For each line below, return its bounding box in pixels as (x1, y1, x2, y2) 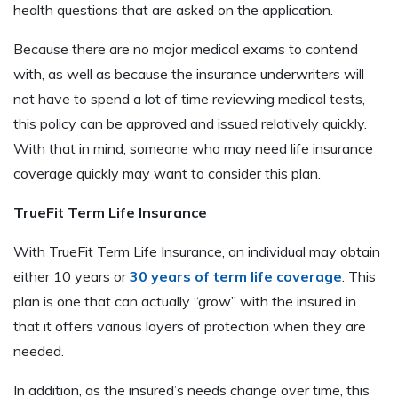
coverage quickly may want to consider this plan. (13, 164, 321, 183)
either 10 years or (13, 267, 130, 286)
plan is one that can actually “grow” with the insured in (13, 292, 356, 311)
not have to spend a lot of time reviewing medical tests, (13, 90, 365, 108)
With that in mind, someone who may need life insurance (13, 139, 373, 158)
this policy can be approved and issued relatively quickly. (13, 115, 367, 133)
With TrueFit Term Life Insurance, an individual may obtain (13, 243, 380, 261)
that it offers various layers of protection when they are (13, 317, 366, 336)
